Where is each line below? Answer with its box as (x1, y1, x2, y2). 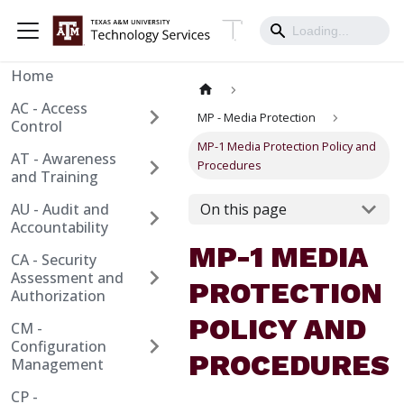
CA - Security (11, 250, 96, 270)
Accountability (11, 217, 108, 237)
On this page (199, 199, 287, 220)
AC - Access (11, 98, 87, 118)
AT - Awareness (11, 149, 116, 169)
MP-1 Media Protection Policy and (197, 137, 377, 154)
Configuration (11, 336, 106, 356)
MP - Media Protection (197, 109, 317, 126)
